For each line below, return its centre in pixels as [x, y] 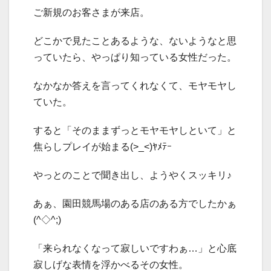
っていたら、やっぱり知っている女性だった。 [135, 57]
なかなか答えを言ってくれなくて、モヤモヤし [135, 86]
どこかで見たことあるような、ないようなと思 [135, 41]
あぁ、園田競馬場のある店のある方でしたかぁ [135, 204]
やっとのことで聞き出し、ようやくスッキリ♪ [132, 175]
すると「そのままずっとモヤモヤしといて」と [135, 131]
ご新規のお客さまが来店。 [91, 13]
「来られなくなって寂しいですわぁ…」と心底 [135, 249]
